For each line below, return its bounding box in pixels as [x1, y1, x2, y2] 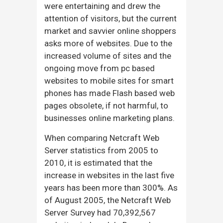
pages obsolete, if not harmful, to [44, 100, 168, 111]
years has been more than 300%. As [44, 182, 178, 193]
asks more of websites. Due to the [44, 38, 172, 48]
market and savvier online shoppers [44, 25, 176, 36]
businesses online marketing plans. [44, 112, 175, 123]
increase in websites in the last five [44, 170, 174, 180]
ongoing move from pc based [44, 63, 155, 73]
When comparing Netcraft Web [44, 132, 159, 143]
